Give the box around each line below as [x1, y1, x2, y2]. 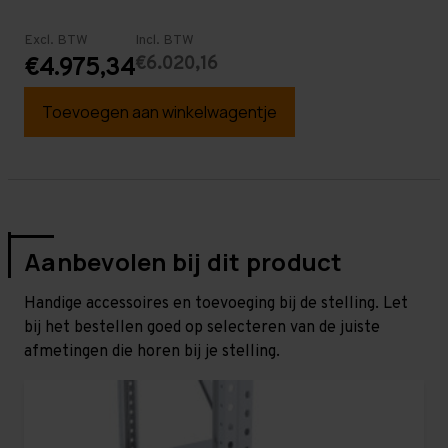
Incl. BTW [135, 31, 194, 49]
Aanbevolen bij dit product [24, 244, 343, 278]
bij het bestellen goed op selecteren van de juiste [24, 317, 380, 338]
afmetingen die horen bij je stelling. [24, 341, 280, 362]
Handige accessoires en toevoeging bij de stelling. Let [24, 293, 408, 314]
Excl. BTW [24, 31, 88, 49]
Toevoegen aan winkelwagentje [42, 100, 277, 123]
